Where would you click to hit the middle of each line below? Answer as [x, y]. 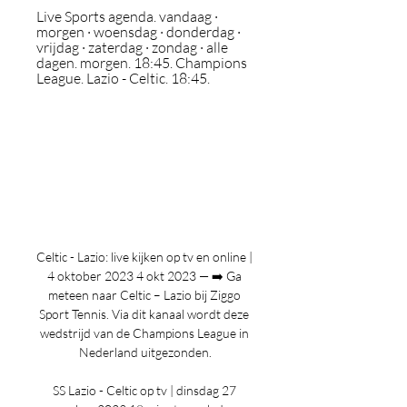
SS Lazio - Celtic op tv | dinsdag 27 [144, 390]
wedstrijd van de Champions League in [144, 333]
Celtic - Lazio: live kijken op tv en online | [144, 257]
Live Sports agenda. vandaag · [127, 16]
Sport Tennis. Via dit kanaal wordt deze [144, 314]
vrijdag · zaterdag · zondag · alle [132, 47]
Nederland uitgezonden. [145, 352]
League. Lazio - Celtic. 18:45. [123, 78]
